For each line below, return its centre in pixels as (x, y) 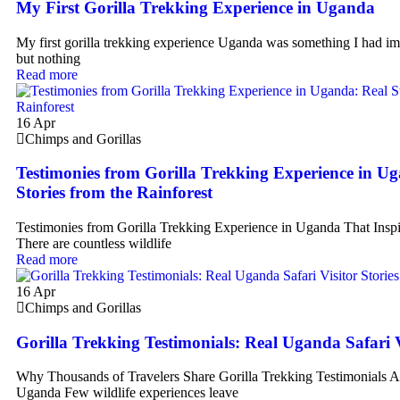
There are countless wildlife (94, 243)
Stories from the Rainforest (114, 193)
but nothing (48, 58)
